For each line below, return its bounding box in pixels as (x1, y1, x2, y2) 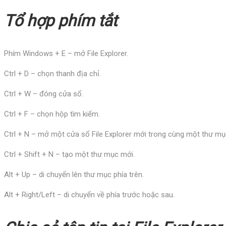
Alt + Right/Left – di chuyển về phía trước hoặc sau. (4, 190, 175, 199)
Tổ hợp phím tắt (4, 11, 117, 30)
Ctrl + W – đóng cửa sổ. (4, 89, 83, 98)
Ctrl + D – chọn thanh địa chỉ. (4, 69, 101, 78)
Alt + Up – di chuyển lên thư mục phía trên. (4, 169, 144, 179)
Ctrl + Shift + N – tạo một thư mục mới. (4, 149, 135, 159)
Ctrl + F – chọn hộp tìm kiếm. (4, 109, 100, 119)
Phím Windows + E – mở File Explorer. (4, 48, 128, 58)
